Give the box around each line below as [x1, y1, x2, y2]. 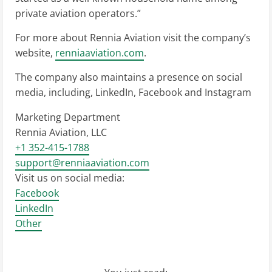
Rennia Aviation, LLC [15, 126, 107, 140]
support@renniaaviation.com [15, 156, 149, 170]
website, [15, 46, 55, 60]
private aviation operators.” [15, 7, 141, 21]
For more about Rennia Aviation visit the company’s [15, 31, 251, 45]
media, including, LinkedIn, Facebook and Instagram [15, 86, 251, 100]
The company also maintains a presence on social [15, 70, 242, 84]
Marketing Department [15, 110, 120, 124]
